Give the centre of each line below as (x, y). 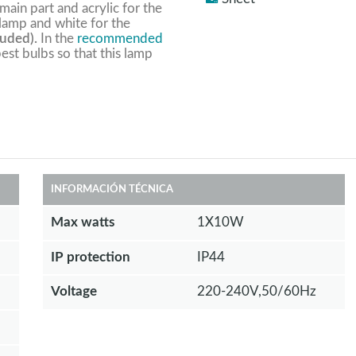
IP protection (90, 257)
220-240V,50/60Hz (256, 292)
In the (57, 38)
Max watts (82, 222)
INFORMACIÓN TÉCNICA (112, 189)
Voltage (74, 292)
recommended (120, 38)
